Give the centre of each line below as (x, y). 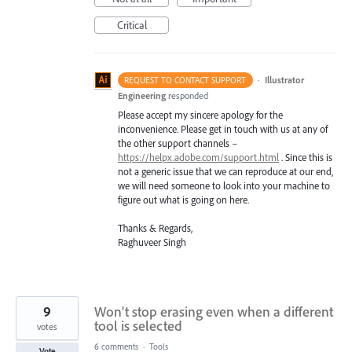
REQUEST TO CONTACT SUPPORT (185, 80)
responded (188, 95)
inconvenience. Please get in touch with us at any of (223, 128)
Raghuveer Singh (152, 242)
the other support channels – (178, 143)
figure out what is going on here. (183, 199)
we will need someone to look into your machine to (224, 185)
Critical (132, 25)
